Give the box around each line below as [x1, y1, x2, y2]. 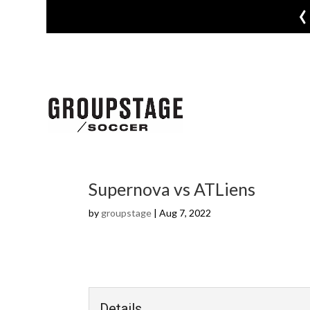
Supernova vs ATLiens [88, 179, 255, 199]
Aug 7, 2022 [158, 207, 211, 219]
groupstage [100, 207, 152, 219]
